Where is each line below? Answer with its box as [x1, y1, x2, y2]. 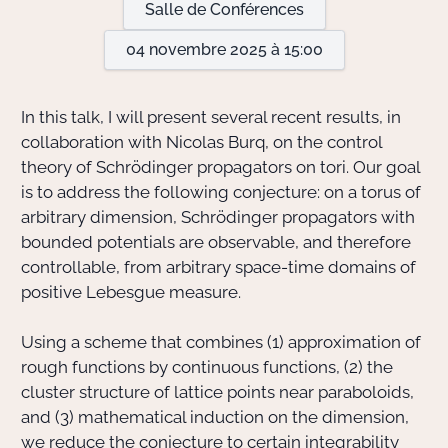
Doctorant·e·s [320, 122, 407, 138]
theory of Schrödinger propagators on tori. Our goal [21, 157, 420, 177]
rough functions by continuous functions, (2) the [21, 357, 393, 377]
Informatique [320, 213, 404, 229]
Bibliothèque [320, 167, 403, 184]
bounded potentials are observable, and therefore [21, 232, 411, 252]
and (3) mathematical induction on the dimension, [21, 407, 409, 427]
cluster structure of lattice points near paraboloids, [21, 382, 414, 402]
